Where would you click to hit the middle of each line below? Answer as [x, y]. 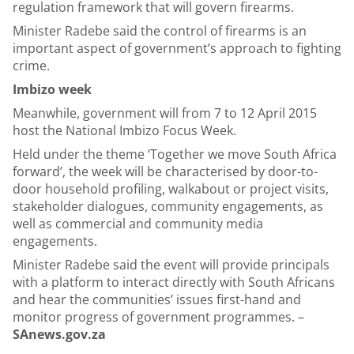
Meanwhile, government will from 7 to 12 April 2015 [165, 113]
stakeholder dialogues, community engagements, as [168, 206]
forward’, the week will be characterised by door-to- [165, 171]
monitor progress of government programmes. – [158, 317]
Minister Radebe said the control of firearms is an [160, 31]
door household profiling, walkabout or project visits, [171, 189]
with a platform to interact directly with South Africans [174, 282]
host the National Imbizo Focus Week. [124, 130]
